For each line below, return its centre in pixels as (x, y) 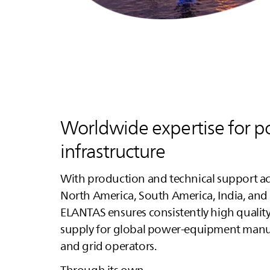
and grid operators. (108, 246)
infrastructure (113, 152)
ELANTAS (83, 213)
